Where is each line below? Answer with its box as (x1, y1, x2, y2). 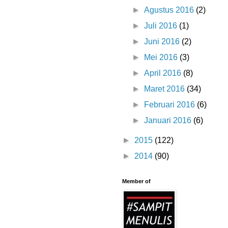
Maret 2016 (144, 84, 187, 94)
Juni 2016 (144, 37, 182, 46)
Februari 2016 (144, 100, 197, 109)
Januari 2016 (144, 116, 194, 125)
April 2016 (144, 69, 184, 78)
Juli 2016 (144, 21, 180, 31)
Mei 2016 (144, 53, 180, 62)
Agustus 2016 (144, 6, 196, 15)
